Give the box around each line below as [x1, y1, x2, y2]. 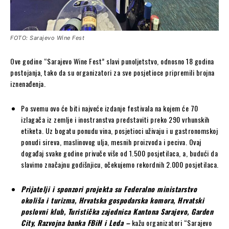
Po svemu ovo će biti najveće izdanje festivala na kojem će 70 [21, 102, 198, 113]
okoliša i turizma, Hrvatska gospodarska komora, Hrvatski [21, 194, 204, 205]
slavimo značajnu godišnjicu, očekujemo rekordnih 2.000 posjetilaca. [21, 158, 219, 170]
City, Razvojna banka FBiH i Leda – [21, 217, 130, 228]
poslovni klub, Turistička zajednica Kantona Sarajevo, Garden [21, 205, 213, 217]
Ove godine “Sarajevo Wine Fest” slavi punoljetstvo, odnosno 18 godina [10, 55, 214, 66]
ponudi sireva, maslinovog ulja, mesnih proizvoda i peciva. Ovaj [21, 136, 201, 147]
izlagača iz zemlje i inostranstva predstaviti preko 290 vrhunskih [21, 113, 210, 125]
